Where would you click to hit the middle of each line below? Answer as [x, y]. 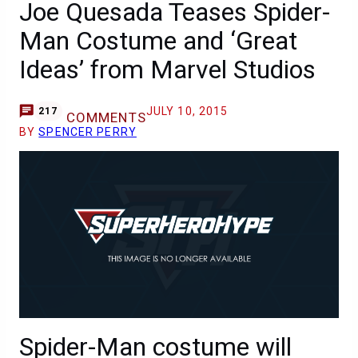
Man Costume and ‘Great [158, 41]
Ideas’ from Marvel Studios [167, 70]
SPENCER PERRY [88, 132]
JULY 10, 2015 [187, 111]
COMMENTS [106, 117]
